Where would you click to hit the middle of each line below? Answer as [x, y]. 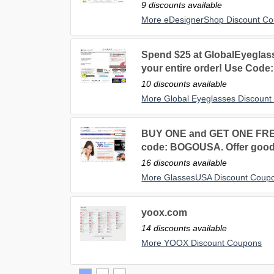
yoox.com [165, 213]
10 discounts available [184, 84]
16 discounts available [184, 163]
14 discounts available [184, 228]
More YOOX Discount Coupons [202, 243]
